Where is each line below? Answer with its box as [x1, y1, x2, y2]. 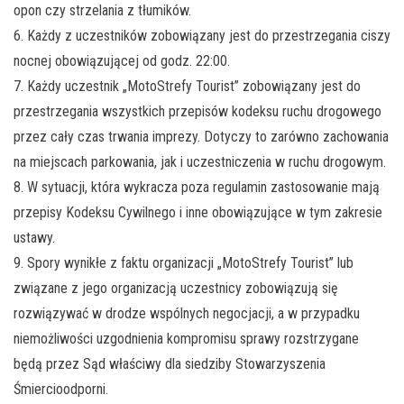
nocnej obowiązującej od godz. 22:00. [14, 52, 230, 70]
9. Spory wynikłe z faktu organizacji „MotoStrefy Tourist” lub [14, 254, 353, 272]
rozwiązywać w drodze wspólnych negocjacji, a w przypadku [14, 305, 360, 323]
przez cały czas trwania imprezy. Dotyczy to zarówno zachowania [14, 128, 389, 146]
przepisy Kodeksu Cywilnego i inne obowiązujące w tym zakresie [14, 204, 382, 222]
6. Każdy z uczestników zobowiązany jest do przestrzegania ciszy [14, 27, 390, 45]
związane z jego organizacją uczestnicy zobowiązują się [14, 280, 338, 298]
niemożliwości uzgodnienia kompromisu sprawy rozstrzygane [14, 330, 359, 348]
